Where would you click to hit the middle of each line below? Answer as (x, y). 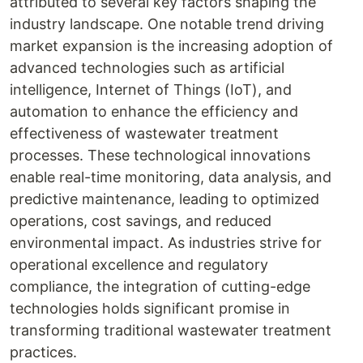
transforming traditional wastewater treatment (171, 330)
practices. (43, 352)
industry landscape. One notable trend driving (167, 24)
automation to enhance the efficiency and (154, 111)
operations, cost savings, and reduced (141, 221)
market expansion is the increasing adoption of (171, 46)
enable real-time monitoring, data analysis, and (171, 177)
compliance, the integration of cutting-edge (160, 286)
